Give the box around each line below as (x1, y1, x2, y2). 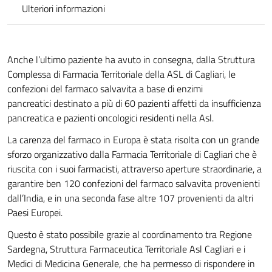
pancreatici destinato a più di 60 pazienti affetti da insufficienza (7, 96, 261, 111)
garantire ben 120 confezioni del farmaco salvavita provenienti (7, 176, 260, 191)
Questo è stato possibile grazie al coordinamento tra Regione (7, 227, 252, 242)
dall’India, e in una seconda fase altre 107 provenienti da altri (7, 191, 253, 206)
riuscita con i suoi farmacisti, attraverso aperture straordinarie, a (7, 161, 262, 177)
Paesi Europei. (7, 205, 63, 220)
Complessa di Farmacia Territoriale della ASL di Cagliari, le (7, 67, 236, 82)
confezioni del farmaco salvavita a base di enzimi (7, 81, 203, 97)
